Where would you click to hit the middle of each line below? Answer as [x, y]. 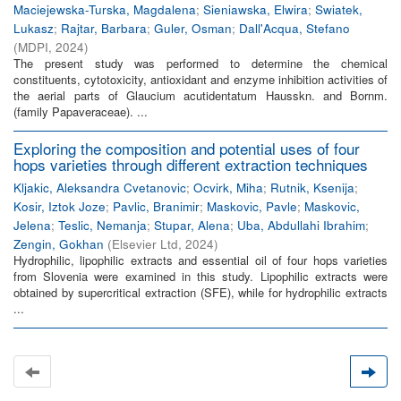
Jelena [32, 225]
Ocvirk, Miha [228, 188]
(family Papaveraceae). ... [81, 111]
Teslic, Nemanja [102, 225]
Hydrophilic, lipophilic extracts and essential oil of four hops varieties [200, 260]
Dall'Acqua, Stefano [294, 28]
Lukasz [34, 28]
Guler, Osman [193, 28]
